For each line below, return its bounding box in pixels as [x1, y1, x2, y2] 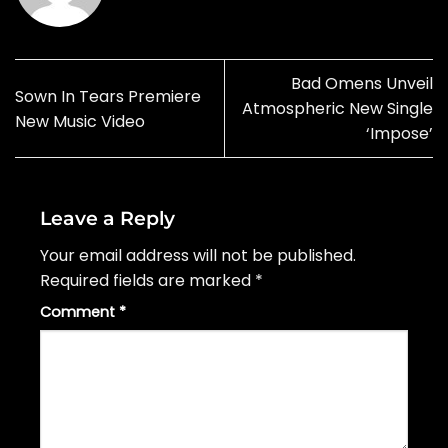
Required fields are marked [40, 268, 255, 292]
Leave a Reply [40, 206, 180, 231]
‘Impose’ [366, 122, 433, 146]
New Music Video [15, 109, 145, 133]
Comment [40, 301, 119, 322]
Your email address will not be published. [40, 243, 356, 267]
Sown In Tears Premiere [15, 84, 201, 108]
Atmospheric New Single [242, 97, 433, 121]
